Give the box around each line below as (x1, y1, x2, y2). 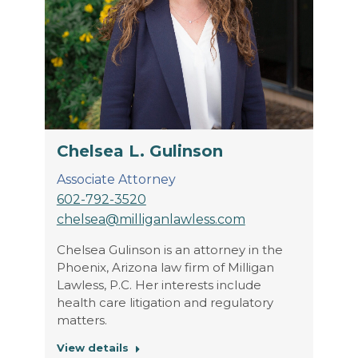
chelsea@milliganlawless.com (56, 211, 245, 227)
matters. (56, 312, 107, 328)
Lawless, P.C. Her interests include (56, 276, 261, 292)
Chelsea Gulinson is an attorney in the (56, 241, 283, 257)
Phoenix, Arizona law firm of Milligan (56, 259, 274, 275)
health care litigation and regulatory (56, 294, 273, 310)
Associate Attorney (56, 171, 176, 187)
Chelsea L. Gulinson (56, 141, 223, 161)
